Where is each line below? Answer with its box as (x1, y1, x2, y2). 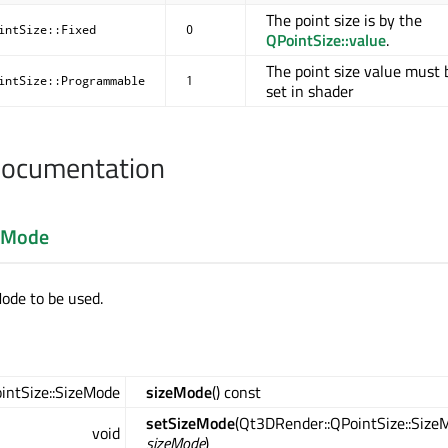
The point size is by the (266, 7, 422, 32)
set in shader (266, 78, 354, 103)
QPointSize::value (266, 27, 386, 52)
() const (212, 379, 261, 404)
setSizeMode (146, 410, 235, 435)
